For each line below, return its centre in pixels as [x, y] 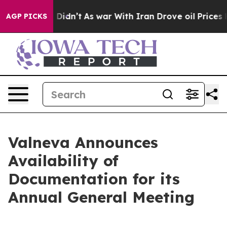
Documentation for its [94, 179]
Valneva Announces [83, 142]
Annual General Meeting [101, 197]
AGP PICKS [27, 16]
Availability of [63, 161]
